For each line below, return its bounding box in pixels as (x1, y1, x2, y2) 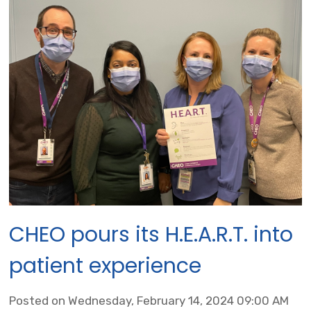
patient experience (9, 251, 202, 281)
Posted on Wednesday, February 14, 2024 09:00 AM (9, 294, 289, 308)
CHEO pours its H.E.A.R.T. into (9, 220, 294, 250)
